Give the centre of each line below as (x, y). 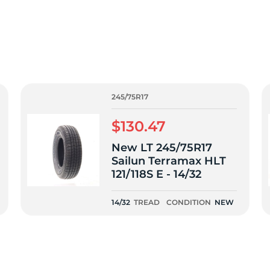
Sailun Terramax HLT (169, 161)
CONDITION (189, 202)
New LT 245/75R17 (162, 148)
